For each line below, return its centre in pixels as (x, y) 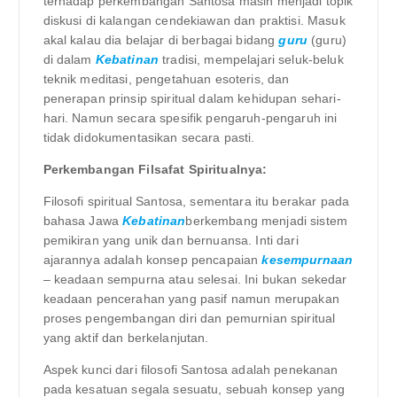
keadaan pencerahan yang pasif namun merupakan (191, 299)
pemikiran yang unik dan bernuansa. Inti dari (171, 241)
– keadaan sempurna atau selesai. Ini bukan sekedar (195, 280)
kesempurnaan (307, 260)
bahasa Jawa (83, 221)
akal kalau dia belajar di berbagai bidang (161, 39)
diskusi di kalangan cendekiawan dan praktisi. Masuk (194, 20)
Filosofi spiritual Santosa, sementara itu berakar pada (196, 202)
